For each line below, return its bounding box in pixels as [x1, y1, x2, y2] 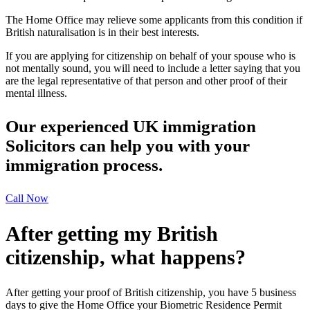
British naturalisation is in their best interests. [6, 26, 199, 39]
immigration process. [6, 156, 163, 175]
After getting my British [6, 222, 218, 246]
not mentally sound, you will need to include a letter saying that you [6, 62, 300, 75]
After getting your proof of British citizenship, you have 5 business [6, 286, 296, 298]
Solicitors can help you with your [6, 136, 250, 156]
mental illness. [6, 87, 67, 100]
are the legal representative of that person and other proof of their [6, 75, 287, 87]
